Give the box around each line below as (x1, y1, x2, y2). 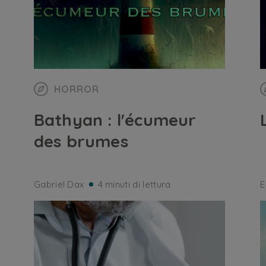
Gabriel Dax (33, 179, 84, 190)
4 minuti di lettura (97, 179, 171, 190)
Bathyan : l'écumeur (33, 109, 197, 130)
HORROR (53, 83, 99, 95)
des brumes (33, 131, 128, 151)
